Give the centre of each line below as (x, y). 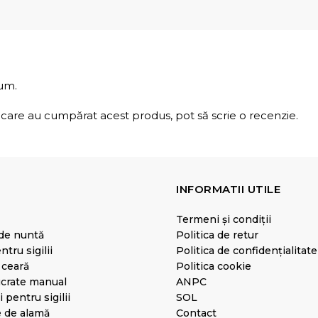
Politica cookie (214, 266)
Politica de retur (217, 235)
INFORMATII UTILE (228, 189)
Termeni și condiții (224, 219)
